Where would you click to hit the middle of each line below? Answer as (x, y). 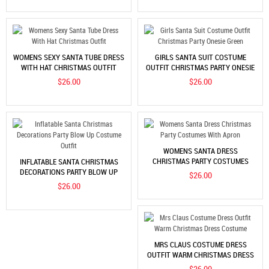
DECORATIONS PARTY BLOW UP (69, 171)
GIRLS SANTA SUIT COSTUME (200, 57)
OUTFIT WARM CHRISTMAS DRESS (200, 254)
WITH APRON (200, 170)
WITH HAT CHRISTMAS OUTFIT (69, 67)
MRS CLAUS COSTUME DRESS (200, 245)
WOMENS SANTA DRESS (200, 151)
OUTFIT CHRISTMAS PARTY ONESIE (200, 67)
